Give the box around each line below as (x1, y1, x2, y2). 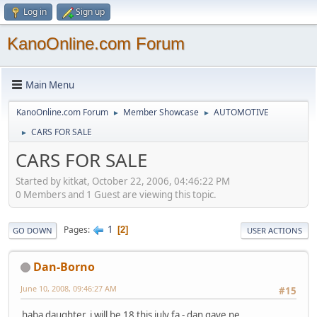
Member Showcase (123, 106, 199, 118)
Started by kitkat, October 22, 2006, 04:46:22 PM (16, 174, 230, 188)
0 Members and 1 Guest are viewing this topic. (16, 188, 217, 201)
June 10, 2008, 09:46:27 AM (21, 282, 117, 294)
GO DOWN (13, 224, 52, 236)
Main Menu (25, 78, 74, 91)
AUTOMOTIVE (214, 106, 269, 118)
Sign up (76, 6, 105, 18)
